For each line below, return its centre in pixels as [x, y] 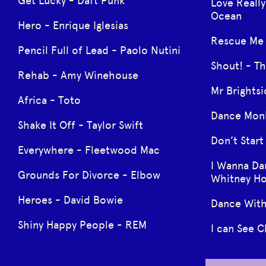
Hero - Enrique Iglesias [73, 25]
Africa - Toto [49, 100]
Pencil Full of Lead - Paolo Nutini [99, 50]
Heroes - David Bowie [70, 200]
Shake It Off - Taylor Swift [80, 125]
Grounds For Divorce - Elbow [89, 175]
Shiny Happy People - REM [82, 225]
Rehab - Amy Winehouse [78, 75]
